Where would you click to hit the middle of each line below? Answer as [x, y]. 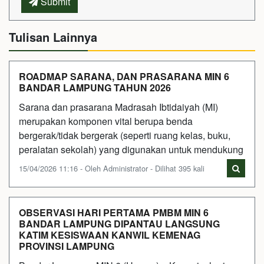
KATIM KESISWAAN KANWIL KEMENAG [110, 235]
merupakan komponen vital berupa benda [106, 121]
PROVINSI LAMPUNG [67, 246]
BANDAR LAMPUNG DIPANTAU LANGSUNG [119, 223]
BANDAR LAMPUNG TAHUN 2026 [95, 87]
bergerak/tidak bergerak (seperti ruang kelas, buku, [125, 135]
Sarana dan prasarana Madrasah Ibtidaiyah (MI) [118, 107]
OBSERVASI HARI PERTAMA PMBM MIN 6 [114, 212]
